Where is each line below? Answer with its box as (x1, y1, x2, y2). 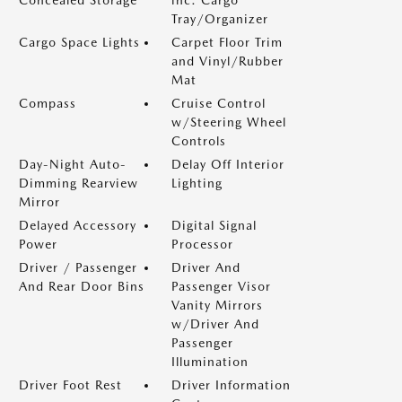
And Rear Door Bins (19, 279, 144, 293)
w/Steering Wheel (171, 115, 286, 129)
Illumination (171, 354, 249, 369)
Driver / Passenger (19, 260, 137, 275)
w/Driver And (171, 317, 259, 331)
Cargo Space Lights (19, 35, 140, 49)
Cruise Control (171, 96, 266, 110)
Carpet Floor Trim (171, 35, 283, 49)
